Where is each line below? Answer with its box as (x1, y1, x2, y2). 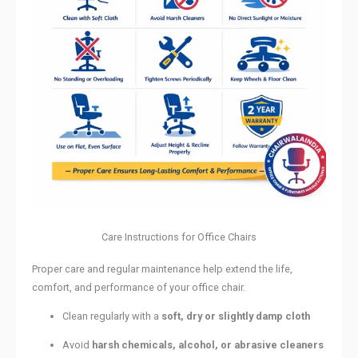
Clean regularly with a (62, 310, 162, 323)
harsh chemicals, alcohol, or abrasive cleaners (92, 338, 324, 351)
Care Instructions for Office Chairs (101, 231, 257, 244)
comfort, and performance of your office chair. (32, 281, 245, 294)
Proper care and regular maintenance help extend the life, (32, 263, 292, 276)
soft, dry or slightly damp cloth (161, 310, 311, 323)
